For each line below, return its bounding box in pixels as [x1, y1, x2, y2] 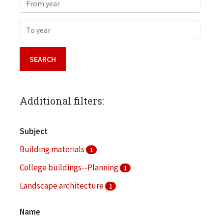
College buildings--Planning [20, 162, 120, 173]
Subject [20, 125, 48, 137]
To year [19, 21, 45, 32]
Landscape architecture [20, 180, 105, 191]
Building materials [20, 143, 86, 155]
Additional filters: [20, 94, 104, 107]
